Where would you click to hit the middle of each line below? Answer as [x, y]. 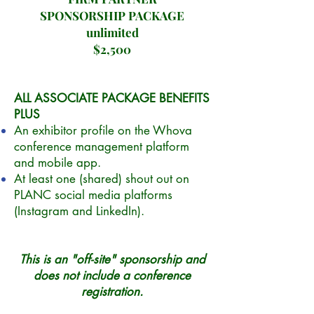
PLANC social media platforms [93, 195]
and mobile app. [57, 163]
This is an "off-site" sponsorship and [112, 259]
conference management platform [102, 146]
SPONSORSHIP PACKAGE [112, 15]
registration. [112, 292]
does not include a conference [112, 275]
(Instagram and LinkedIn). [79, 211]
